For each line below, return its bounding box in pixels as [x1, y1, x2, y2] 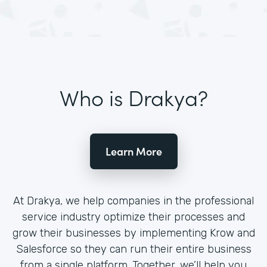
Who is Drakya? [59, 82, 208, 112]
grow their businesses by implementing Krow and [12, 226, 255, 240]
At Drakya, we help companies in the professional [13, 194, 254, 207]
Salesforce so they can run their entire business [15, 243, 252, 256]
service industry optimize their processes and [22, 210, 245, 223]
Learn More [105, 144, 162, 159]
